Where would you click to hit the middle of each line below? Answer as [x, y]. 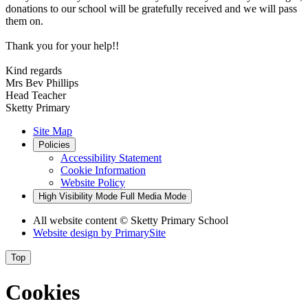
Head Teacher [36, 96]
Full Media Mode [153, 197]
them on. [24, 21]
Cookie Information [103, 170]
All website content [76, 221]
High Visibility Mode [78, 197]
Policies [54, 145]
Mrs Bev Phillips [42, 83]
